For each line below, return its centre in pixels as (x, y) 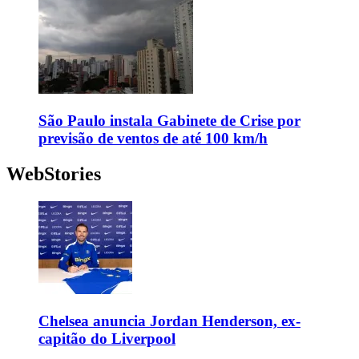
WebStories (54, 173)
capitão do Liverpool (107, 338)
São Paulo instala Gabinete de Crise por (169, 120)
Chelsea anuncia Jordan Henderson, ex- (169, 321)
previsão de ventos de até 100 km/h (153, 138)
